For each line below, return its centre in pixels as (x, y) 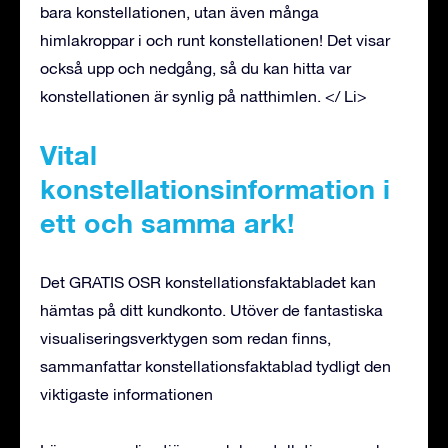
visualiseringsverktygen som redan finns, (185, 337)
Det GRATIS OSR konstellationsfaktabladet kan (208, 281)
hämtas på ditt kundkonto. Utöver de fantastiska (211, 309)
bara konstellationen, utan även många (179, 11)
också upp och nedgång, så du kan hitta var (195, 67)
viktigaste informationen (126, 393)
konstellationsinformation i (215, 188)
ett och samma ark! (167, 222)
